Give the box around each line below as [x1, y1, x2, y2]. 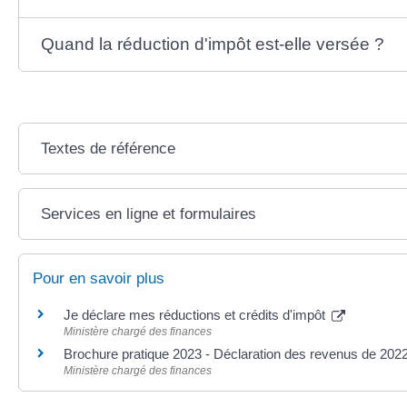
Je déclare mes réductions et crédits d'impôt [64, 307, 329, 323]
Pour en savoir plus [33, 270, 164, 288]
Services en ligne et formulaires [40, 205, 256, 223]
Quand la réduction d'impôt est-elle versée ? [40, 35, 384, 55]
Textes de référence [40, 140, 175, 158]
